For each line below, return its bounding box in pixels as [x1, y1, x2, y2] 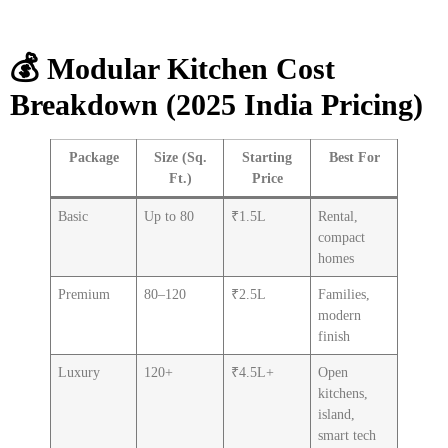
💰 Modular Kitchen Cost [10, 51, 335, 86]
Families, [318, 285, 371, 302]
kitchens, [318, 384, 369, 401]
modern [318, 306, 362, 323]
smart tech [318, 426, 377, 443]
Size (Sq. [153, 148, 207, 165]
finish [318, 327, 351, 344]
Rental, [318, 207, 359, 224]
